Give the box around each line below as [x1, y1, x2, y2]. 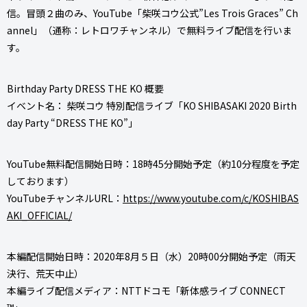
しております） [7, 173, 74, 188]
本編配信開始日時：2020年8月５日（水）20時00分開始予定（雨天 [7, 249, 296, 263]
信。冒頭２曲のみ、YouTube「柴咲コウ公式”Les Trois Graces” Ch [7, 5, 298, 20]
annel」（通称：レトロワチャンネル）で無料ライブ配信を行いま [7, 23, 292, 37]
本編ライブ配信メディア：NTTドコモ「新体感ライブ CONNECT [7, 283, 286, 297]
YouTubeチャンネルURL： [7, 191, 123, 205]
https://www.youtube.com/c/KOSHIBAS [123, 191, 299, 205]
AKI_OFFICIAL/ [7, 208, 72, 222]
